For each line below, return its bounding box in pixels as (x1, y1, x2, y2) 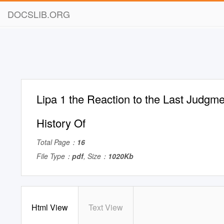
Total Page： (36, 137, 77, 147)
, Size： (83, 151, 108, 161)
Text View (88, 201, 123, 213)
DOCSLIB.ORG (7, 7, 70, 20)
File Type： (36, 151, 72, 161)
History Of (36, 115, 85, 130)
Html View (31, 201, 68, 213)
